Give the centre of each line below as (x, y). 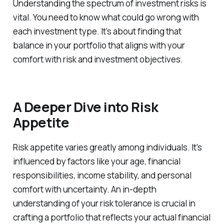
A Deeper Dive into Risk (85, 107)
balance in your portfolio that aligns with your (99, 45)
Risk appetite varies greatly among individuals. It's (107, 147)
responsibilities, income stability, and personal (102, 175)
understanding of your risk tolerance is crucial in (104, 203)
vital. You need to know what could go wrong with (106, 17)
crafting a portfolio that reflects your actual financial (111, 217)
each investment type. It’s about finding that (97, 31)
